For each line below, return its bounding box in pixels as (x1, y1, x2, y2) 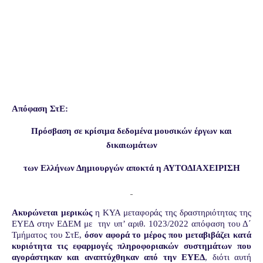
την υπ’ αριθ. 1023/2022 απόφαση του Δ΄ (98, 218, 252, 228)
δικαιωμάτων (106, 140, 157, 150)
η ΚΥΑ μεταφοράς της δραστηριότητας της (92, 207, 251, 217)
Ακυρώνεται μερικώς (12, 207, 92, 217)
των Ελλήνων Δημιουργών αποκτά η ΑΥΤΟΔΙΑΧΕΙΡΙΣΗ (23, 163, 240, 173)
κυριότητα (12, 241, 52, 251)
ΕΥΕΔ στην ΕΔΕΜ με (12, 218, 93, 228)
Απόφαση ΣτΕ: (12, 103, 68, 113)
